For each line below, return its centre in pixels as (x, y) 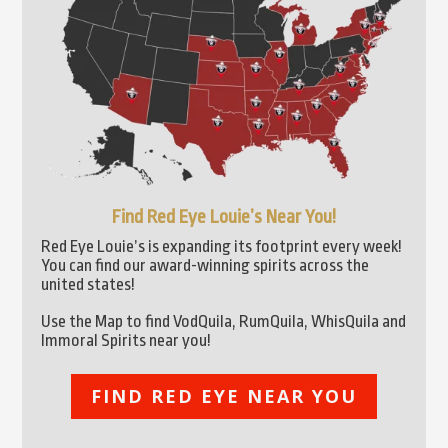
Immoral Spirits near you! (126, 340)
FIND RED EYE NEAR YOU (224, 396)
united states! (88, 284)
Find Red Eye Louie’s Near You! (224, 216)
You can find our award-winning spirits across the (205, 265)
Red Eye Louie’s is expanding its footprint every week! (222, 246)
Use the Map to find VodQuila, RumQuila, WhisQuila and (224, 321)
